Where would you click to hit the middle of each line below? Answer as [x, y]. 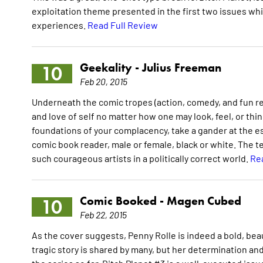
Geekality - [111, 68]
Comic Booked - [123, 201]
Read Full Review [122, 25]
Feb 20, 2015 [103, 81]
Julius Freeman [181, 68]
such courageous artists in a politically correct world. [141, 158]
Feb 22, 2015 [103, 215]
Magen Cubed [204, 201]
